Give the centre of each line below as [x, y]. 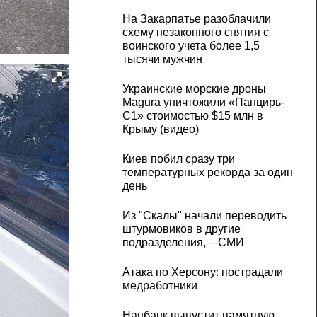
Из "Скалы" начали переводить [204, 216]
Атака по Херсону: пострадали [202, 272]
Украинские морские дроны [194, 89]
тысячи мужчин [162, 59]
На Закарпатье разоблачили [196, 19]
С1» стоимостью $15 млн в [192, 116]
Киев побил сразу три [178, 159]
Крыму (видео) [160, 129]
